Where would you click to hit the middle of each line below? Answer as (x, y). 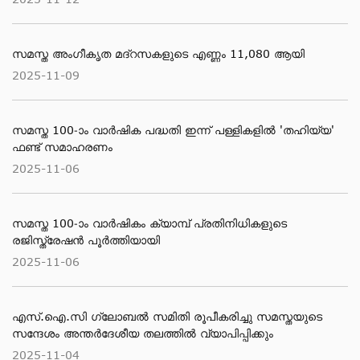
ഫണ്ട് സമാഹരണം (62, 147)
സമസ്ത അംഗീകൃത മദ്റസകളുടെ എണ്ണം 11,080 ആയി (158, 53)
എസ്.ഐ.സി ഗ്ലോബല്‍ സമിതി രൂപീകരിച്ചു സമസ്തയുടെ (167, 316)
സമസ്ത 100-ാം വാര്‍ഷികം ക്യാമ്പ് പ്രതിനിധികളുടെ (149, 223)
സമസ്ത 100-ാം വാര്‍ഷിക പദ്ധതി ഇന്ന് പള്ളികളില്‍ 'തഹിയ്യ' (173, 130)
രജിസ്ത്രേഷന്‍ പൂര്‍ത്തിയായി (86, 240)
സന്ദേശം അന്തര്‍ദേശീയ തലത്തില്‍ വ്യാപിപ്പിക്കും (143, 333)
